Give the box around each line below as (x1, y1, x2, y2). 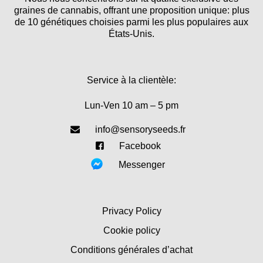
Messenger (119, 160, 165, 170)
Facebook (119, 141, 161, 151)
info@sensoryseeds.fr (95, 124, 186, 135)
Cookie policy (103, 225, 160, 235)
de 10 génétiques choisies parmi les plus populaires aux (15, 16, 248, 27)
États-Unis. (109, 28, 154, 39)
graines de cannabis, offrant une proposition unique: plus (14, 5, 249, 15)
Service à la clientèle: (87, 75, 176, 86)
